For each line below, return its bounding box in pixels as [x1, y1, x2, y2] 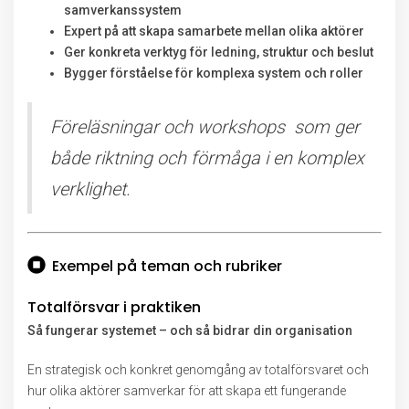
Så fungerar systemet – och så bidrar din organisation [27, 323, 352, 338]
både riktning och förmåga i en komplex [50, 147, 364, 169]
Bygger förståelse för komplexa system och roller [64, 66, 363, 80]
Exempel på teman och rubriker [52, 256, 282, 277]
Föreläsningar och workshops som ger [50, 116, 360, 138]
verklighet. [50, 178, 131, 200]
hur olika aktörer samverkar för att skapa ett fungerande [27, 383, 346, 398]
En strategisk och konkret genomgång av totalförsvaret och [27, 362, 369, 377]
